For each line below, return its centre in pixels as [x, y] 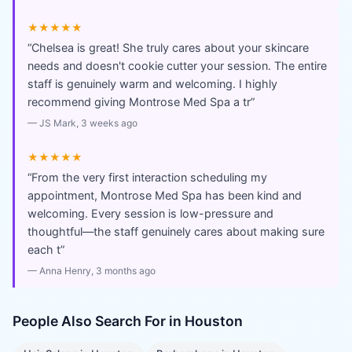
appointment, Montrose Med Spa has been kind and [165, 195]
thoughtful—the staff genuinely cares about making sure [176, 231]
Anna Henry [65, 271]
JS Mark [58, 123]
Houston [214, 321]
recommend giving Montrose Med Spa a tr [139, 102]
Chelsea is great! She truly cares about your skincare [170, 48]
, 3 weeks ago [107, 123]
